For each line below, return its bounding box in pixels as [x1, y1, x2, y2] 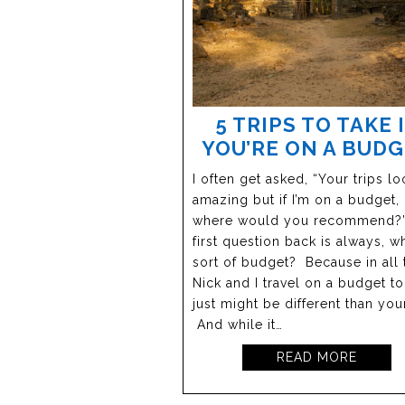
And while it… [193, 316, 283, 332]
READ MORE [277, 349, 358, 364]
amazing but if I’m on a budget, [193, 192, 400, 207]
